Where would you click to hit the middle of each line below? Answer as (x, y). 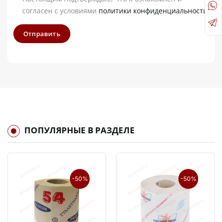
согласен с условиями (60, 11)
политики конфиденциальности (153, 11)
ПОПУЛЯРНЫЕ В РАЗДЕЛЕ (80, 130)
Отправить (42, 34)
